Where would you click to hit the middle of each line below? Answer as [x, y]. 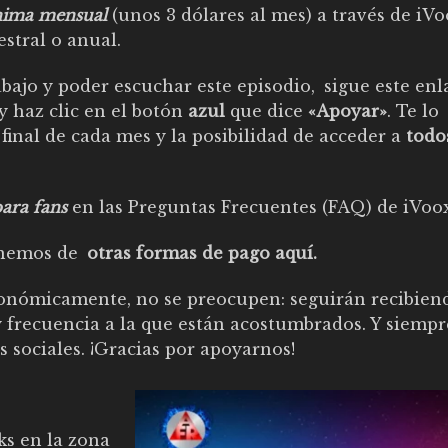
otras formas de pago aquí [200, 252]
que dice [266, 111]
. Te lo [413, 111]
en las [97, 206]
